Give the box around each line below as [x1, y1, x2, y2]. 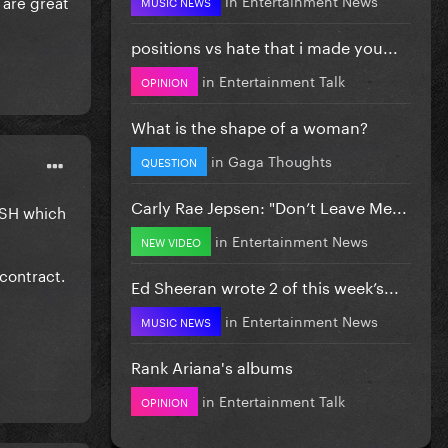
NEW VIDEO [141, 231, 201, 250]
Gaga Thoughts [228, 148, 332, 171]
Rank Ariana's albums [131, 352, 293, 378]
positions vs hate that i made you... [131, 32, 398, 58]
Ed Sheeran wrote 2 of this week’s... [131, 272, 399, 298]
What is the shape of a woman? [131, 112, 368, 138]
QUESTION [141, 151, 197, 170]
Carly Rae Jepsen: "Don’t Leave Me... [131, 192, 407, 218]
